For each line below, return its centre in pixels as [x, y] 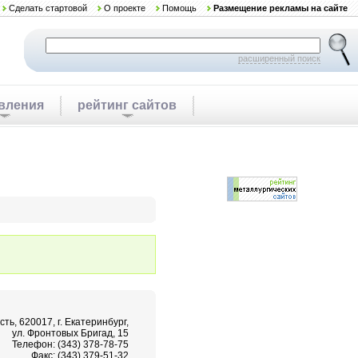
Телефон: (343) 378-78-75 [70, 344]
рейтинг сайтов [127, 105]
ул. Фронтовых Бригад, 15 [70, 333]
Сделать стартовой [48, 8]
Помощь [179, 8]
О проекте [125, 8]
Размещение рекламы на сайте [280, 8]
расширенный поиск [279, 58]
